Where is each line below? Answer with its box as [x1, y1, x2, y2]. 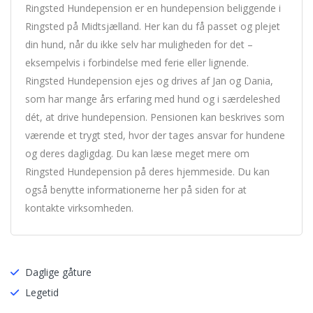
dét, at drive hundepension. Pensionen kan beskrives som [25, 110, 284, 124]
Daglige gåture [25, 265, 92, 279]
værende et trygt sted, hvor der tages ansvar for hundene [25, 129, 285, 142]
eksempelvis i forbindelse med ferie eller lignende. [25, 56, 249, 69]
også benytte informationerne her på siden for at [25, 183, 247, 196]
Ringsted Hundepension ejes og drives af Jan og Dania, [25, 74, 273, 87]
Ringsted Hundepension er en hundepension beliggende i [25, 1, 281, 15]
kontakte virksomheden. [25, 201, 133, 214]
